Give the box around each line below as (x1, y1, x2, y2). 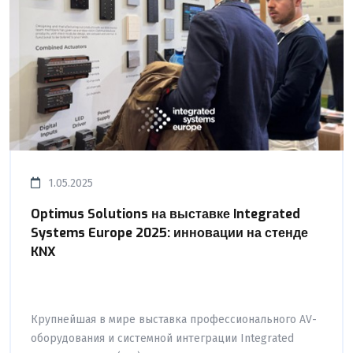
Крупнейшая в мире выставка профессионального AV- (31, 312, 317, 326)
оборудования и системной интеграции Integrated (31, 331, 294, 345)
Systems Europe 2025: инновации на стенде (31, 224, 308, 241)
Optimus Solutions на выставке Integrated (31, 205, 300, 222)
